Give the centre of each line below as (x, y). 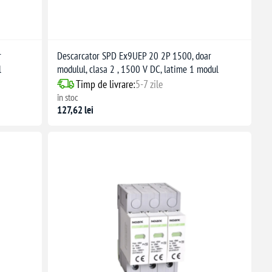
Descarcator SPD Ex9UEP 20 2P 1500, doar (134, 56)
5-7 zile (149, 84)
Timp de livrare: (105, 84)
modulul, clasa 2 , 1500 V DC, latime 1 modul (138, 69)
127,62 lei (75, 110)
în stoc (67, 97)
